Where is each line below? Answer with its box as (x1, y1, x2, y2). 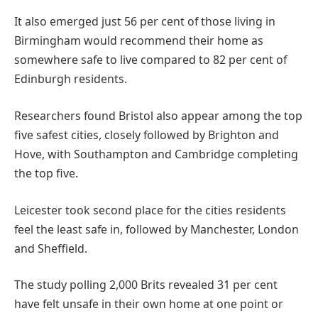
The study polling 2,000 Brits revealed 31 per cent (14, 277, 278, 293)
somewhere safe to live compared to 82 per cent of (14, 52, 287, 68)
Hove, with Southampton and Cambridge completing (14, 146, 298, 162)
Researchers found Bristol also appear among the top (14, 107, 302, 124)
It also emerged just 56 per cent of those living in (14, 13, 275, 30)
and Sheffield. (14, 240, 87, 256)
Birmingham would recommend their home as (14, 33, 263, 49)
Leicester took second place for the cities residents (14, 202, 286, 218)
